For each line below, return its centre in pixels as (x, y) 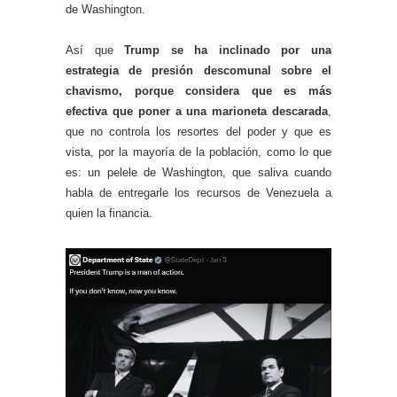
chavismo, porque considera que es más (198, 90)
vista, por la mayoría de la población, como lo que (198, 152)
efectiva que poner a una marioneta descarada (197, 111)
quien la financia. (109, 213)
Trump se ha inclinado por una (228, 50)
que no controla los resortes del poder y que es (198, 131)
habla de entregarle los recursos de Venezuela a (198, 192)
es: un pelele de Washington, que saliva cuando (198, 172)
